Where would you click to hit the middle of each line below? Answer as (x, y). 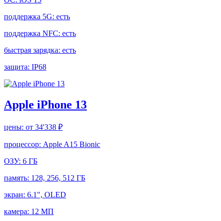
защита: (18, 67)
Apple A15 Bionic (72, 144)
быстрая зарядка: (33, 50)
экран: (16, 194)
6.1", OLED (47, 194)
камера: (18, 211)
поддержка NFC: (33, 34)
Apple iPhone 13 (45, 105)
